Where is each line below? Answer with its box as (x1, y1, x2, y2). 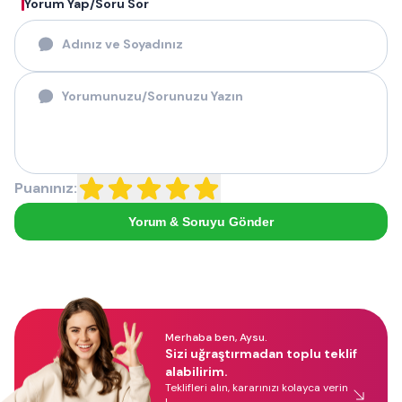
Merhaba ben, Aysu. (165, 330, 267, 345)
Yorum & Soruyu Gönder (127, 214, 275, 229)
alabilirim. (165, 363, 228, 380)
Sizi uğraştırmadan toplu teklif (165, 345, 357, 362)
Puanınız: (14, 179, 77, 197)
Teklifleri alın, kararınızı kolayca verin (165, 380, 348, 395)
